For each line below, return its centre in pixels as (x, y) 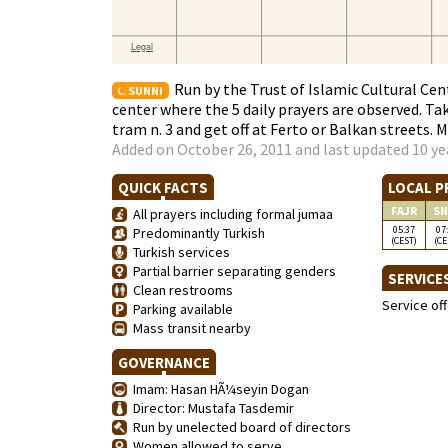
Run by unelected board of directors (239, 427)
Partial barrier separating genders (231, 271)
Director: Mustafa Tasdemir (210, 408)
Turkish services (178, 252)
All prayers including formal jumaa (230, 214)
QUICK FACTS (163, 187)
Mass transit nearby (189, 328)
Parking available (180, 309)
